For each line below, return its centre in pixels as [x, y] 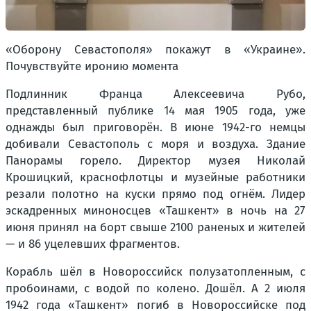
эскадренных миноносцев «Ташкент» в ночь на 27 [155, 211]
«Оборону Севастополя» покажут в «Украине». [155, 50]
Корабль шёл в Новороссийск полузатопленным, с [155, 272]
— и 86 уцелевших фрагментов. [93, 244]
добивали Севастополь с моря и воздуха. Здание [155, 144]
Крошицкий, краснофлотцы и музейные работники [155, 178]
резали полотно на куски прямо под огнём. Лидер [155, 194]
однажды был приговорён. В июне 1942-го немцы [155, 128]
